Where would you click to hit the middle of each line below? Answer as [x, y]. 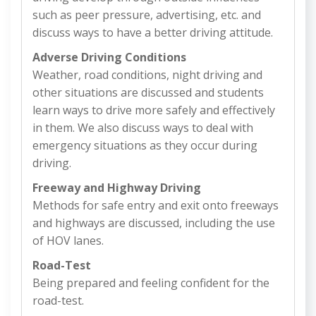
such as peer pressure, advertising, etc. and [147, 15]
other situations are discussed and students [148, 93]
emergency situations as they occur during [145, 146]
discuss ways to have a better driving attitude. [153, 33]
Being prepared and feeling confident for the [151, 283]
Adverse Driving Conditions [109, 57]
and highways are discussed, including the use [154, 223]
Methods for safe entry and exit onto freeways [156, 206]
